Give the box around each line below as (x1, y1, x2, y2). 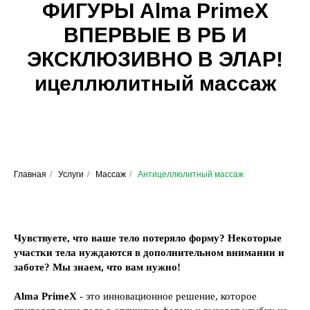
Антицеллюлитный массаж (138, 169, 244, 179)
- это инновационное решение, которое (77, 290, 257, 302)
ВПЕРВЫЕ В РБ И (63, 23, 247, 46)
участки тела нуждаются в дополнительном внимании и (14, 246, 284, 258)
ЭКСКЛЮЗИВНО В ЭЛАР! (27, 47, 283, 71)
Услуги (58, 169, 84, 179)
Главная (14, 169, 46, 179)
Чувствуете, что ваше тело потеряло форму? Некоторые (14, 232, 282, 244)
